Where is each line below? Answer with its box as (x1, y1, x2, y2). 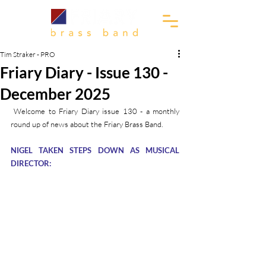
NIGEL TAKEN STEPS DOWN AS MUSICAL (11, 145, 179, 155)
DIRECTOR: (11, 159, 51, 168)
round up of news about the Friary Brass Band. (11, 119, 163, 129)
